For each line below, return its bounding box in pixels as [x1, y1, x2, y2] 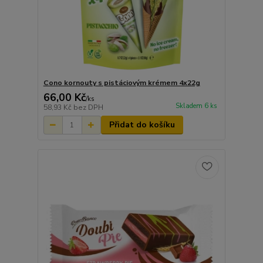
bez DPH [73, 103, 103, 113]
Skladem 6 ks [175, 102, 217, 111]
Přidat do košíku [109, 119, 175, 131]
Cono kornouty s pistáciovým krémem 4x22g [43, 78, 200, 88]
